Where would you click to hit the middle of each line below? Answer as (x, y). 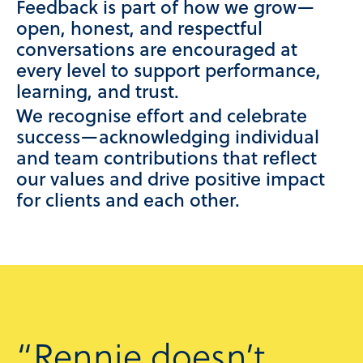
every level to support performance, (169, 73)
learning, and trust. (98, 94)
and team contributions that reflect (167, 160)
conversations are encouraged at (157, 51)
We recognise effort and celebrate (162, 118)
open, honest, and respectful (139, 30)
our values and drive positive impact (171, 181)
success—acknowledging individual (168, 139)
